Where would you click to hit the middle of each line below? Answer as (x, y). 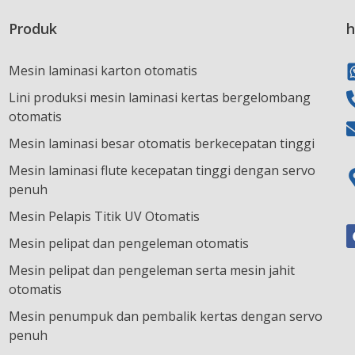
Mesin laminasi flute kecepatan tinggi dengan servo (162, 171)
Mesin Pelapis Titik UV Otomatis (104, 217)
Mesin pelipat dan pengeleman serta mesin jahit (151, 271)
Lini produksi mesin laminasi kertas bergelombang (159, 98)
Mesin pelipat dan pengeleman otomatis (128, 244)
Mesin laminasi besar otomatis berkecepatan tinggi (161, 144)
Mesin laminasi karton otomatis (103, 71)
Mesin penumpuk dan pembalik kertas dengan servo (165, 317)
